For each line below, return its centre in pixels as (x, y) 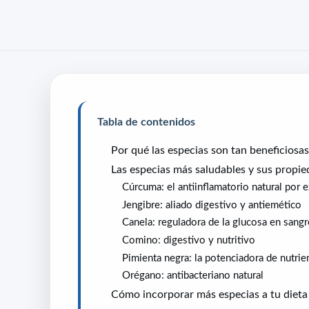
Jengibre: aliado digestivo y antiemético (212, 204)
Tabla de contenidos (146, 121)
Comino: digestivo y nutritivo (189, 239)
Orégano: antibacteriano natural (193, 275)
